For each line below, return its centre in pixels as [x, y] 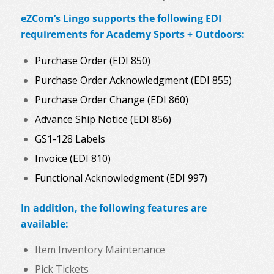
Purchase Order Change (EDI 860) [111, 99]
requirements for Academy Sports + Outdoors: [132, 35]
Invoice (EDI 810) [72, 158]
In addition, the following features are [113, 208]
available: [44, 224]
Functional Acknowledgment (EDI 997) [121, 178]
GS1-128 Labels [70, 139]
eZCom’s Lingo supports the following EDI [121, 19]
